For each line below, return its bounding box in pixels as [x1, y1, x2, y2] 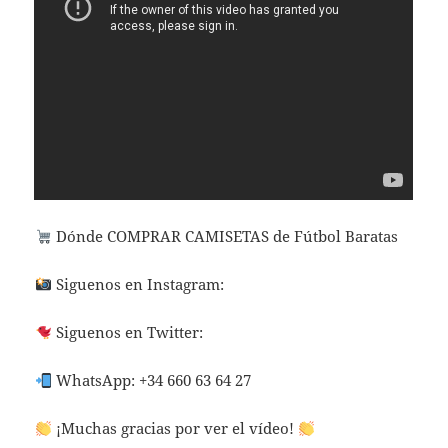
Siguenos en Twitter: [51, 322, 203, 343]
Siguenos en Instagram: [51, 274, 228, 295]
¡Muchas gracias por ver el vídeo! [51, 418, 298, 439]
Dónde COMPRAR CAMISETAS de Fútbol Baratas [51, 226, 402, 247]
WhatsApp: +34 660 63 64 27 [51, 370, 251, 391]
